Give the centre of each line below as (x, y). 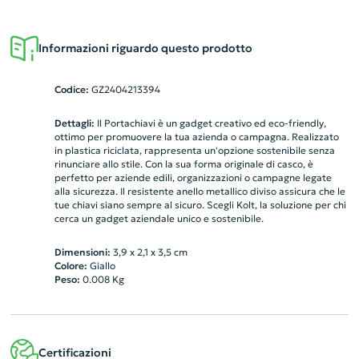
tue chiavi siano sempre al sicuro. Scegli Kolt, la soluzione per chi (200, 205)
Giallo (102, 266)
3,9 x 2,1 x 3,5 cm (150, 252)
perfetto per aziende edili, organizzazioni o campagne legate (193, 177)
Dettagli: (74, 123)
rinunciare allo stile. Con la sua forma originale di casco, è (184, 164)
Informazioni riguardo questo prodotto (145, 48)
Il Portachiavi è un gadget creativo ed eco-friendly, (210, 123)
